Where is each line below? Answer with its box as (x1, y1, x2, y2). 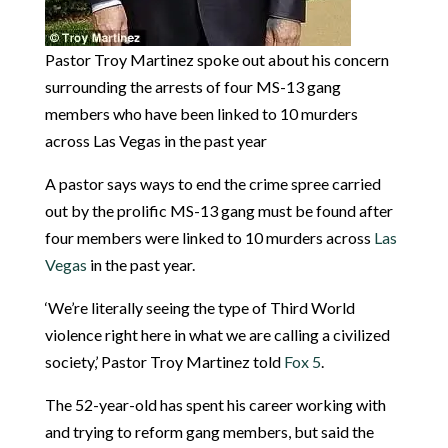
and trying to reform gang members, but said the (44, 422, 374, 442)
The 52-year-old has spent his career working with (44, 395, 386, 415)
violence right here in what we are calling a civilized (44, 325, 390, 345)
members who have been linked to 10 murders (44, 104, 358, 124)
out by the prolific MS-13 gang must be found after (44, 201, 393, 221)
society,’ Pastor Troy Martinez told (44, 352, 281, 372)
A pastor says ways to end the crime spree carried (44, 174, 381, 194)
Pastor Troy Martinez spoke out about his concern (44, 50, 389, 70)
